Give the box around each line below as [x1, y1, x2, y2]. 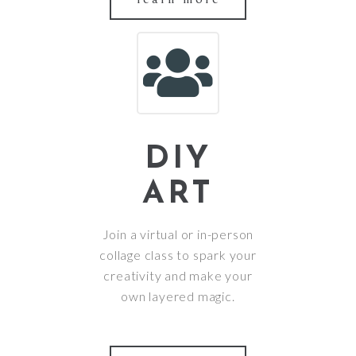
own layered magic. [121, 288, 235, 304]
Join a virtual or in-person [102, 226, 254, 242]
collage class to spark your [99, 247, 257, 263]
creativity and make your [103, 268, 253, 284]
